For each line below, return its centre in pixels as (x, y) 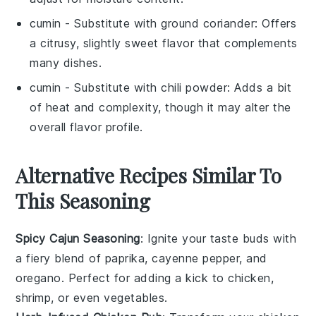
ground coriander (208, 23)
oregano (38, 278)
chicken (249, 278)
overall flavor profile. (86, 127)
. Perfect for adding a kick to (145, 278)
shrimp (34, 297)
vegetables (134, 297)
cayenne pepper (196, 258)
